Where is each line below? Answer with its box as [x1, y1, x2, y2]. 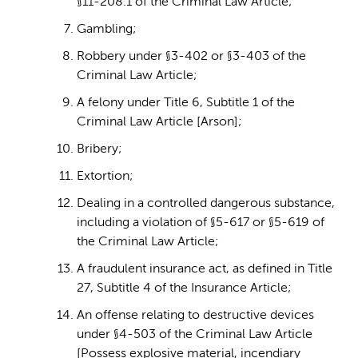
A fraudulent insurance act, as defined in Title [77, 263, 332, 276]
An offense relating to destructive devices [77, 309, 314, 323]
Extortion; [77, 170, 133, 184]
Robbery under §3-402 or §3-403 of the [77, 50, 306, 64]
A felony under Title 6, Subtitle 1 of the [77, 97, 295, 110]
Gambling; [77, 23, 137, 37]
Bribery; [77, 143, 122, 157]
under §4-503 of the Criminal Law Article [77, 328, 312, 342]
